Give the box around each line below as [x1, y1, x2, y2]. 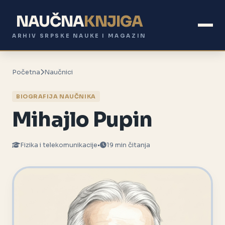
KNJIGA [84, 13, 143, 31]
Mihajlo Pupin [12, 107, 153, 133]
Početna [12, 68, 40, 77]
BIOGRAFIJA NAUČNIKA [16, 93, 96, 100]
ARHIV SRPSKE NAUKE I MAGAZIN [12, 33, 147, 40]
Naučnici [44, 68, 73, 77]
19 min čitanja [106, 141, 150, 150]
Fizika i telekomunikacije [20, 141, 97, 150]
